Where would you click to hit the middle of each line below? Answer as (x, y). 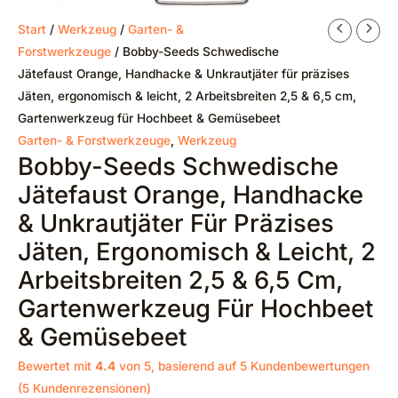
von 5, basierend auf (178, 366)
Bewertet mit (56, 366)
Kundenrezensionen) (90, 389)
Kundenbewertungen (308, 366)
